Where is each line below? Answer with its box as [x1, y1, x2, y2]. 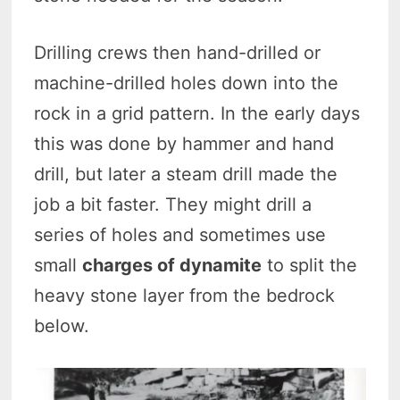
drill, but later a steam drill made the [34, 162, 338, 185]
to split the [262, 254, 358, 276]
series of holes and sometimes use [34, 223, 327, 246]
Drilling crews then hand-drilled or [34, 41, 321, 63]
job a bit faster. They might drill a [34, 193, 312, 215]
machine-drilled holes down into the [34, 71, 339, 94]
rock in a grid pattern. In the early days [34, 102, 361, 124]
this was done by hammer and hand [34, 132, 335, 154]
